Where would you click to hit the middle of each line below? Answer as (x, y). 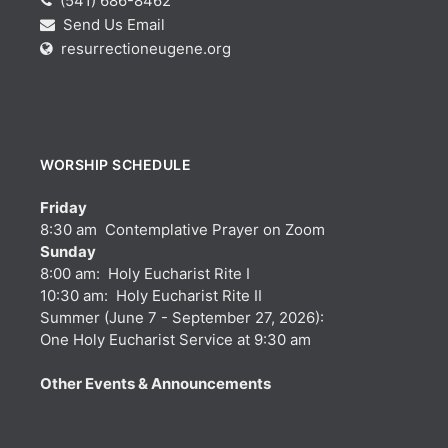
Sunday (68, 252)
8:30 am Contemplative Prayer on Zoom (182, 230)
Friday (63, 208)
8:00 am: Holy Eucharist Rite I (145, 274)
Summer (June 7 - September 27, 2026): (182, 318)
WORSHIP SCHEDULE (115, 165)
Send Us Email (112, 25)
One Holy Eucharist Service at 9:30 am (175, 340)
